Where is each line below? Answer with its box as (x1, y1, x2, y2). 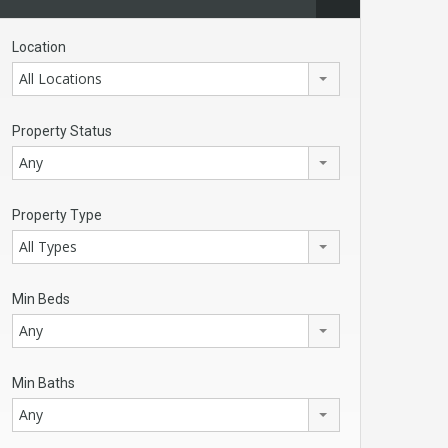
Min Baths (12, 374, 75, 391)
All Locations (19, 68, 102, 88)
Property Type (12, 206, 102, 223)
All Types (19, 236, 77, 256)
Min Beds (12, 290, 70, 307)
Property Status (12, 122, 112, 139)
